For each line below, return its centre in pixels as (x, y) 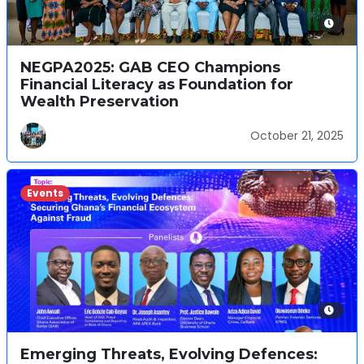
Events (45, 193)
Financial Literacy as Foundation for (157, 84)
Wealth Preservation (100, 101)
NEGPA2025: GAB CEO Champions (150, 67)
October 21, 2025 (297, 135)
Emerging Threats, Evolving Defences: (169, 354)
